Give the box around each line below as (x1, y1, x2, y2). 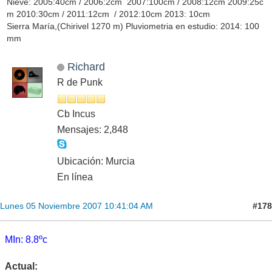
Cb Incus (57, 109, 95, 120)
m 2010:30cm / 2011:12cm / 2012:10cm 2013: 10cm (6, 8, 210, 19)
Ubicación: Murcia (57, 156, 135, 167)
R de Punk (57, 77, 103, 88)
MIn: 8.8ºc (5, 234, 50, 245)
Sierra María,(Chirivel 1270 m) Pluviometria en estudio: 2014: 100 (6, 21, 259, 31)
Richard (67, 60, 105, 73)
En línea (57, 172, 93, 183)
